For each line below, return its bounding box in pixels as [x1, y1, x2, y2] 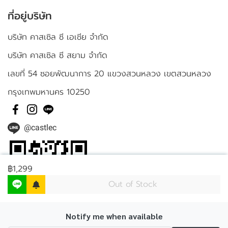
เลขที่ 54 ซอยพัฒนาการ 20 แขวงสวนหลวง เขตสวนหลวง [8, 68, 211, 80]
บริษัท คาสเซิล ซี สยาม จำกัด [8, 49, 107, 62]
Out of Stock [108, 178, 157, 190]
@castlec [24, 123, 56, 132]
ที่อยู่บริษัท [8, 8, 52, 23]
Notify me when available [65, 211, 163, 221]
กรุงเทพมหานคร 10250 [8, 86, 90, 98]
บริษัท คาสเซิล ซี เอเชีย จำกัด [8, 31, 108, 43]
